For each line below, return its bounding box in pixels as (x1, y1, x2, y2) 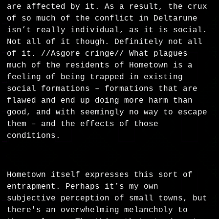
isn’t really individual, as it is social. (7, 26, 208, 35)
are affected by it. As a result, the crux (7, 2, 208, 12)
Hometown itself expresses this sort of (7, 171, 193, 180)
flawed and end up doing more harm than (7, 96, 193, 106)
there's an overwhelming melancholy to (7, 206, 188, 215)
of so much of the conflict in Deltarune (7, 14, 198, 23)
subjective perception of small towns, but (7, 194, 208, 203)
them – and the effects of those (7, 120, 159, 129)
